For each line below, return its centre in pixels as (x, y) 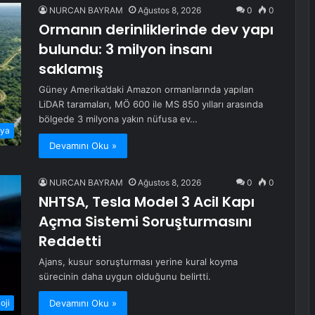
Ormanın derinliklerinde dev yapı (156, 30)
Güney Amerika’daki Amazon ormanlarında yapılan (146, 90)
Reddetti (70, 242)
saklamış (71, 69)
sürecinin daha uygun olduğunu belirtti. (125, 277)
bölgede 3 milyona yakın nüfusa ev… (118, 119)
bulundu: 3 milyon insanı (126, 50)
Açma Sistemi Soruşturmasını (145, 222)
